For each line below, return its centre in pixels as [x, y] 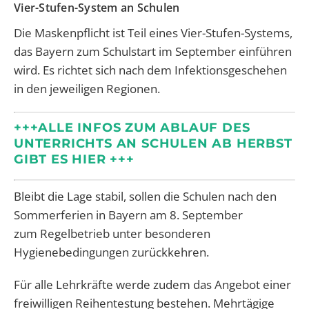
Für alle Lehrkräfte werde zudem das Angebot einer [152, 284]
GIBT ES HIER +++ [74, 159]
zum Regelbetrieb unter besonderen [112, 233]
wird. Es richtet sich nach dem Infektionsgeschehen [150, 70]
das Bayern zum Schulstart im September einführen [153, 52]
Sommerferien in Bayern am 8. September [128, 215]
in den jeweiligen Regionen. [87, 89]
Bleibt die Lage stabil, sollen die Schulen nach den [145, 196]
